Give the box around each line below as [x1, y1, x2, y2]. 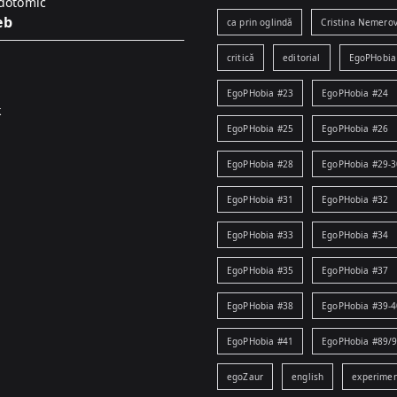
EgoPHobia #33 [227, 229, 294, 241]
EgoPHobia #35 [227, 264, 294, 276]
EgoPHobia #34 [322, 229, 389, 241]
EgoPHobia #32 [322, 193, 389, 206]
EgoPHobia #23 [227, 87, 294, 99]
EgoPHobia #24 [322, 87, 389, 99]
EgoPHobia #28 [227, 158, 294, 170]
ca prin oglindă [227, 16, 293, 28]
